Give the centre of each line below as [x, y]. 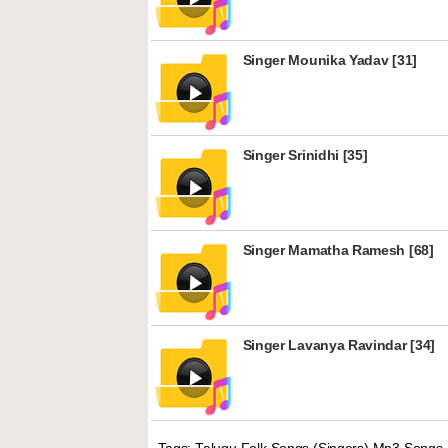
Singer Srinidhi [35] [305, 155]
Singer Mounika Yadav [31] [329, 60]
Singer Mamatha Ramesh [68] [338, 250]
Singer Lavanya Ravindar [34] [339, 345]
